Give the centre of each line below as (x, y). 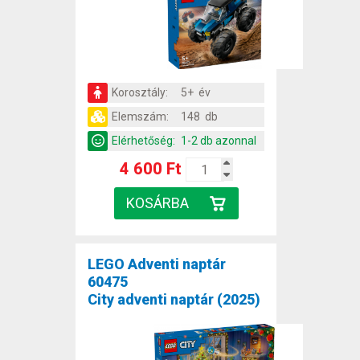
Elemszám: (140, 117)
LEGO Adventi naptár (157, 264)
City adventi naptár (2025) (174, 300)
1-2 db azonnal (219, 141)
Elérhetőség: (143, 141)
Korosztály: (140, 93)
